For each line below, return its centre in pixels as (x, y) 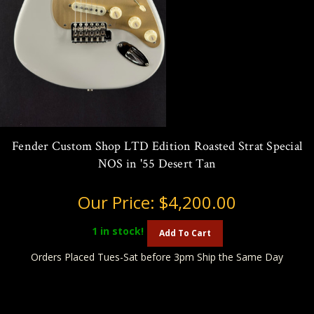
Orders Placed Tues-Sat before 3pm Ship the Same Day (157, 257)
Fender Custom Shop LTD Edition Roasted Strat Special (157, 146)
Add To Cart (185, 233)
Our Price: (118, 202)
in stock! (120, 231)
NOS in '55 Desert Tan (157, 163)
